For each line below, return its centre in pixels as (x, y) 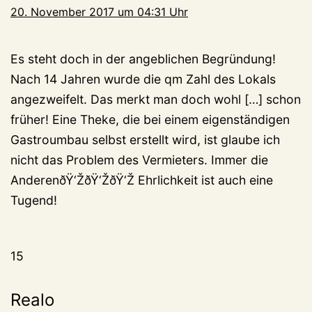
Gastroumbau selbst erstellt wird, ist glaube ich (145, 140)
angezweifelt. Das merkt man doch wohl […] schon (156, 100)
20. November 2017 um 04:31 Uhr (99, 12)
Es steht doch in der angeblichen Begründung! (143, 59)
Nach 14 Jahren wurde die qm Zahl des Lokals (143, 79)
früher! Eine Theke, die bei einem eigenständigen (150, 120)
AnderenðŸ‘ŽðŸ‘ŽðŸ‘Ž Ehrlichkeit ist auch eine (142, 180)
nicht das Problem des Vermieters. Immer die (139, 160)
